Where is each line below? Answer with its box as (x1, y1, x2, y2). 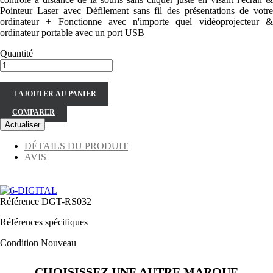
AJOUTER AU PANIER (18, 90, 96, 99)
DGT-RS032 (41, 196, 91, 207)
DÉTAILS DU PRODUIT (24, 141, 128, 152)
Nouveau (41, 238, 76, 249)
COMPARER (12, 108, 55, 117)
